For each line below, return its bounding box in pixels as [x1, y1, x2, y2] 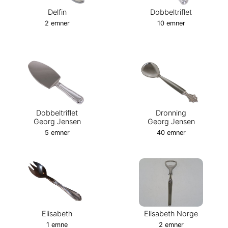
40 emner [156, 128, 186, 136]
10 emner [157, 19, 185, 27]
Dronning [156, 108, 186, 117]
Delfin [47, 7, 67, 16]
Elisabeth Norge [144, 209, 198, 218]
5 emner [44, 128, 70, 136]
